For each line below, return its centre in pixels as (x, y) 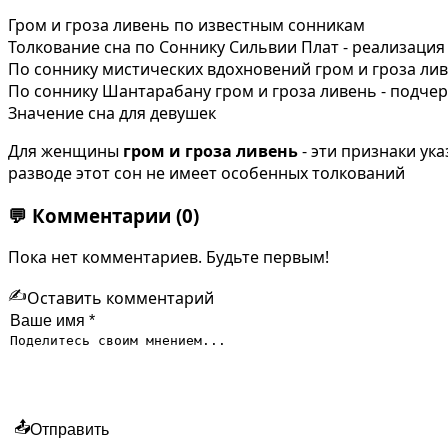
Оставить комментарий (120, 297)
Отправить (69, 429)
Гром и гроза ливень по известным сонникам (186, 24)
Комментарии (101, 215)
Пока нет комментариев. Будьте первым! (168, 257)
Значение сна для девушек (112, 112)
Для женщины (65, 150)
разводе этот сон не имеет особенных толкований (206, 172)
